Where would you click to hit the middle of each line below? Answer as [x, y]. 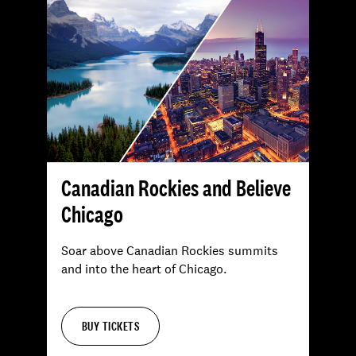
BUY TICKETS [110, 327]
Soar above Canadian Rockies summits [170, 250]
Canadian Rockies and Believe [176, 187]
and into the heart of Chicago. [144, 269]
